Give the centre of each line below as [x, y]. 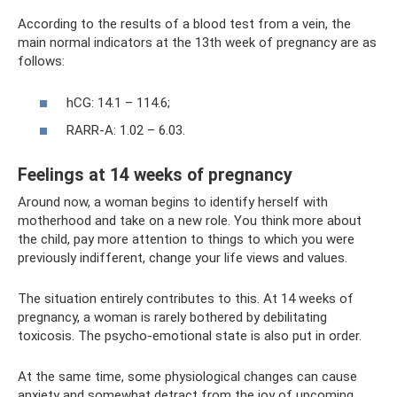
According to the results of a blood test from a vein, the [184, 24]
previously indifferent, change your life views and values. [183, 258]
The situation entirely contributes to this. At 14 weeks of [186, 299]
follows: [41, 61]
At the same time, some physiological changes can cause [187, 377]
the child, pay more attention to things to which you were [186, 239]
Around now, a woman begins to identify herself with [173, 202]
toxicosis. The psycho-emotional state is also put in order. [190, 336]
